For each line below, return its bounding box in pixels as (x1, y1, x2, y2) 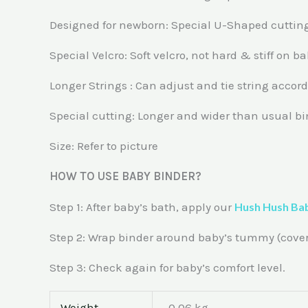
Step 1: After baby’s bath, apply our (49, 199, 234, 214)
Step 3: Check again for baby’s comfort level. (49, 260, 285, 274)
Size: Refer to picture (49, 138, 158, 153)
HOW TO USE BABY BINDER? (49, 168, 201, 183)
